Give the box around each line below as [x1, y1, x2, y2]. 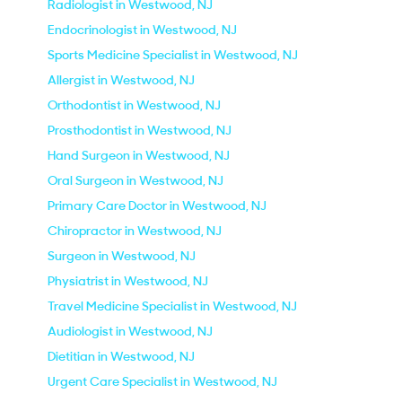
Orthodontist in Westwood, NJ [48, 97, 221, 113]
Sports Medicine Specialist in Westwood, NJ [48, 47, 298, 63]
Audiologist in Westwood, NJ [48, 323, 213, 339]
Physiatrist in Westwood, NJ [48, 273, 208, 289]
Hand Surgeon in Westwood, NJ [48, 147, 230, 163]
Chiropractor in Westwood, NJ [48, 223, 222, 239]
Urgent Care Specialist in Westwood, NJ [48, 373, 277, 389]
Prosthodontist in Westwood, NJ [48, 122, 232, 138]
